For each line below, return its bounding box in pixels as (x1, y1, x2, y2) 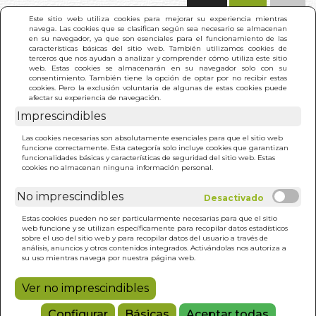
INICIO (28, 111, 66, 124)
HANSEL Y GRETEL (84, 111, 191, 124)
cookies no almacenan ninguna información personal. (22, 162, 213, 172)
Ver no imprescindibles (22, 281, 149, 295)
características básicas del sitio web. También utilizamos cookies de (29, 43, 287, 53)
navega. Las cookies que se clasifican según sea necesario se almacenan (29, 23, 287, 33)
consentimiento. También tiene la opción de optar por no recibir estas (29, 73, 287, 83)
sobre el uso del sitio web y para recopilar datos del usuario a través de (22, 233, 268, 243)
